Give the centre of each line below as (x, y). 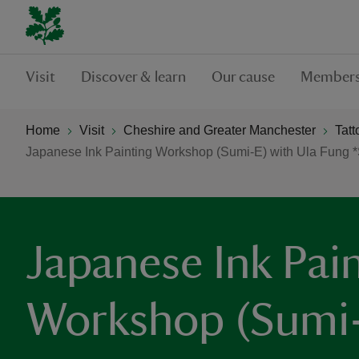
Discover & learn (133, 77)
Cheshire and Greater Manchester (220, 130)
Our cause (243, 77)
